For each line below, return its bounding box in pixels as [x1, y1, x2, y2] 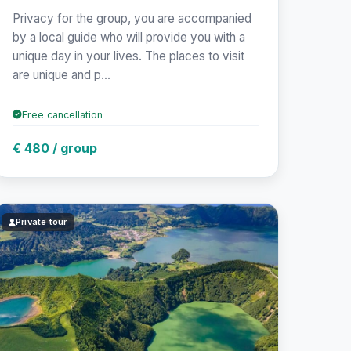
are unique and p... [12, 67, 110, 82]
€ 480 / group [12, 139, 97, 156]
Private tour [15, 216, 67, 228]
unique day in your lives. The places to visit [12, 48, 244, 63]
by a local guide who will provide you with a [12, 29, 245, 45]
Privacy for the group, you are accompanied [12, 10, 251, 26]
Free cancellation [21, 108, 103, 121]
